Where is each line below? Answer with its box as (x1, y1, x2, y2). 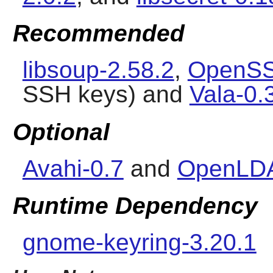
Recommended (12, 20, 185, 47)
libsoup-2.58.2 (22, 57, 174, 83)
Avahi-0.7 (22, 155, 124, 182)
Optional (12, 118, 110, 145)
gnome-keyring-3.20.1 (22, 229, 257, 256)
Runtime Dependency (12, 193, 258, 219)
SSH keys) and (22, 81, 190, 108)
